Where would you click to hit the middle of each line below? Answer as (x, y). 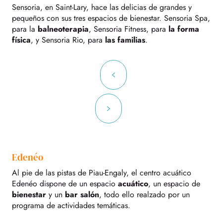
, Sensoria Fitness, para (129, 29)
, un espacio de (174, 183)
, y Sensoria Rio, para (68, 40)
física (21, 40)
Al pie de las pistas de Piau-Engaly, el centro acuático (102, 172)
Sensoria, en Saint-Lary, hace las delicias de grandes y (102, 7)
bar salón (82, 194)
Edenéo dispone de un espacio (65, 183)
